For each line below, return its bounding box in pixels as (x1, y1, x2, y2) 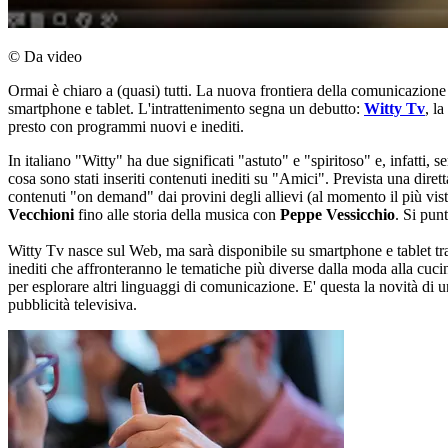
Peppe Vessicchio (280, 206, 395, 224)
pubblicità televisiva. (8, 296, 137, 314)
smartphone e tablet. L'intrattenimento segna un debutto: (8, 100, 364, 118)
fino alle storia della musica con (74, 206, 280, 224)
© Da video (8, 48, 82, 66)
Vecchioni (8, 206, 74, 224)
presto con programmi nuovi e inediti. (8, 118, 244, 136)
